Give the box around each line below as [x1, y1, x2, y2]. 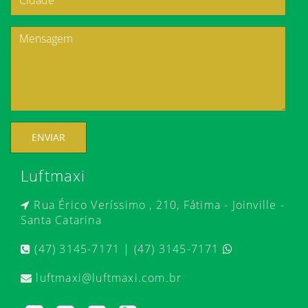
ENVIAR [32, 131, 65, 144]
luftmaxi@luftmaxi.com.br [32, 270, 182, 285]
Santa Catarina [21, 212, 102, 228]
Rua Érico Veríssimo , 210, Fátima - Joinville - [30, 197, 285, 212]
